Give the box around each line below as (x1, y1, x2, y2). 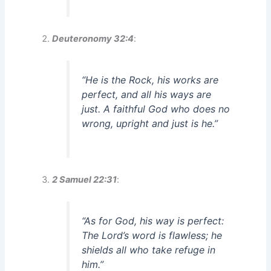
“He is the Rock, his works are (82, 73, 219, 86)
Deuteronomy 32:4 (52, 33, 134, 44)
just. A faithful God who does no (82, 102, 230, 115)
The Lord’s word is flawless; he (82, 229, 223, 242)
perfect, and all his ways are (82, 88, 212, 100)
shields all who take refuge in (82, 244, 216, 256)
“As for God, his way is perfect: (82, 215, 224, 227)
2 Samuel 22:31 (52, 174, 117, 186)
